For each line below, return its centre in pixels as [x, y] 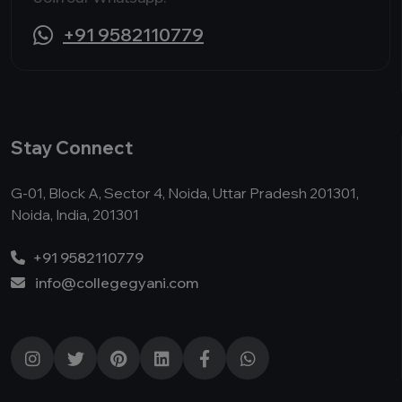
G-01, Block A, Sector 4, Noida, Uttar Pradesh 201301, [185, 193]
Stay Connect [72, 148]
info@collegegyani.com [117, 283]
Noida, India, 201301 [75, 214]
